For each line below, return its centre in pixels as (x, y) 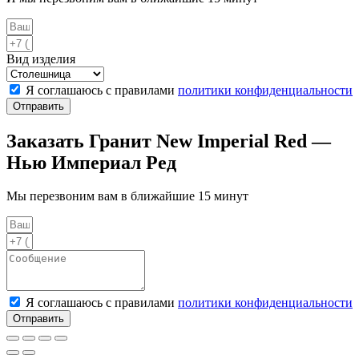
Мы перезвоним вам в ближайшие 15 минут (127, 196)
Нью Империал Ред (91, 162)
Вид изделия (41, 58)
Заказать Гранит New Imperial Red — (169, 141)
